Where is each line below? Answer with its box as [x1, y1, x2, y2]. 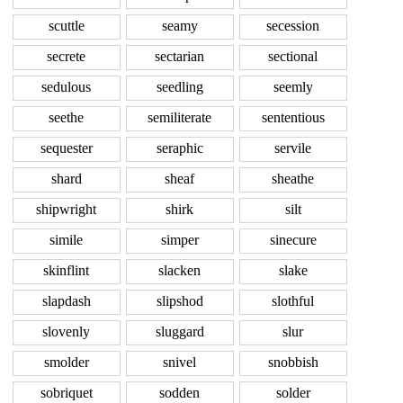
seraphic [156, 140, 203, 157]
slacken [158, 263, 201, 279]
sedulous [41, 79, 91, 95]
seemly [273, 79, 313, 95]
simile [49, 232, 83, 248]
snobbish [267, 354, 318, 371]
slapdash [41, 293, 91, 309]
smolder [43, 354, 89, 371]
